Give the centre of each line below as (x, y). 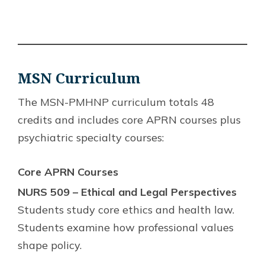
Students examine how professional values (126, 227)
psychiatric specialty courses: (91, 137)
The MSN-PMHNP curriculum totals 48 (116, 102)
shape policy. (50, 245)
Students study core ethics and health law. (126, 209)
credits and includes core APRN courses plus (129, 119)
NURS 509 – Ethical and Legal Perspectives (127, 192)
